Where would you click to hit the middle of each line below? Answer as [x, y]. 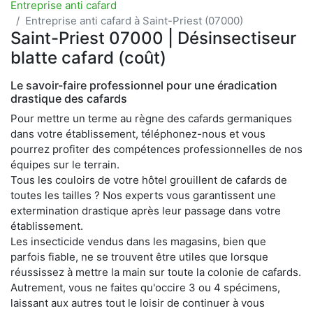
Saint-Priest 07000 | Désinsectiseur [153, 38]
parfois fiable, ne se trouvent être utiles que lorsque [139, 256]
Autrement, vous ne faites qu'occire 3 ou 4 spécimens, [145, 287]
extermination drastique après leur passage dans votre [146, 210]
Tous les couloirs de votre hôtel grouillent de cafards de [149, 180]
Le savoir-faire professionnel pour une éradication [144, 85]
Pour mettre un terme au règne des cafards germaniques [151, 118]
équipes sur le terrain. [65, 164]
